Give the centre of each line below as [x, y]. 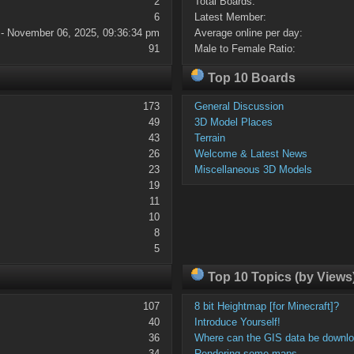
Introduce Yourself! [238, 322]
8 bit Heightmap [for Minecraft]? [267, 306]
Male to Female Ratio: [245, 49]
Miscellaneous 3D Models [254, 170]
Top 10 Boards [250, 77]
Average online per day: [249, 33]
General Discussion [239, 107]
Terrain [210, 138]
